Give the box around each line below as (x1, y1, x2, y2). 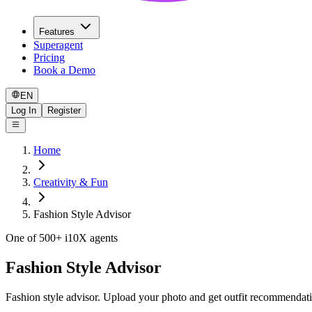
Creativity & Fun (33, 176, 108, 189)
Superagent (33, 38, 83, 51)
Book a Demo (33, 63, 95, 76)
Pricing (33, 51, 65, 63)
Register (47, 104, 81, 116)
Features (39, 26, 75, 37)
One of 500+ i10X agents (6, 232, 118, 244)
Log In (11, 104, 36, 116)
